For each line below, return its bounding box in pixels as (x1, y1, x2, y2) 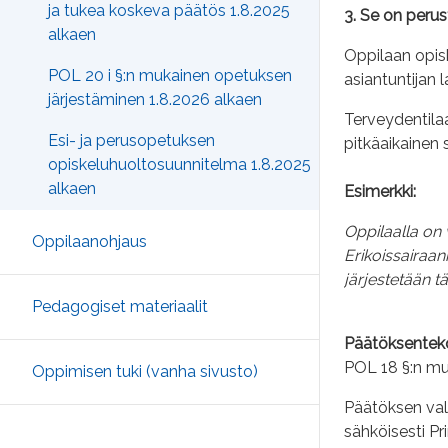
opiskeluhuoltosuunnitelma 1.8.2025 (48, 155, 311, 175)
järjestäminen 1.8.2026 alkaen (48, 90, 262, 110)
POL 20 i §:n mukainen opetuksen (48, 66, 292, 86)
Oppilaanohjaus (32, 232, 147, 252)
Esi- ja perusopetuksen (48, 131, 215, 151)
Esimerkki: (344, 182, 416, 202)
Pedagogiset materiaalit (32, 297, 208, 317)
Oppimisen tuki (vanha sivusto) (32, 362, 258, 382)
